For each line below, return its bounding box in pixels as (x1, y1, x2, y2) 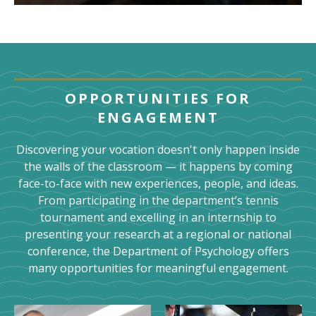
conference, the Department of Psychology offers (27, 243, 289, 259)
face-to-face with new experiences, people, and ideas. (18, 175, 298, 191)
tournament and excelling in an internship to (39, 209, 276, 225)
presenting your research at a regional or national (25, 226, 291, 242)
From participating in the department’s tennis (37, 192, 279, 208)
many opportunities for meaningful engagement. (28, 260, 288, 276)
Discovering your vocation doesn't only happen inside (16, 141, 300, 157)
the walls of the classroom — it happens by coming (23, 158, 293, 174)
